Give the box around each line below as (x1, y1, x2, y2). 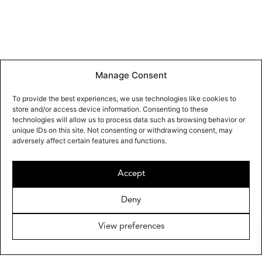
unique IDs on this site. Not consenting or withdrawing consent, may (12, 126, 233, 135)
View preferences (98, 222, 164, 231)
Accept (117, 169, 145, 178)
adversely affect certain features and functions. (12, 136, 167, 145)
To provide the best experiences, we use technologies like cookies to (12, 94, 236, 103)
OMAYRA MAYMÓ (22, 239, 158, 249)
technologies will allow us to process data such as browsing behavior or (12, 115, 245, 124)
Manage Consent (95, 70, 167, 81)
